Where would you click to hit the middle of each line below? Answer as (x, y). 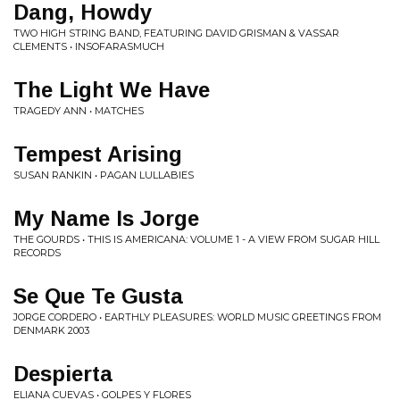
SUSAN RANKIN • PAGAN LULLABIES (104, 175)
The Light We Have (112, 90)
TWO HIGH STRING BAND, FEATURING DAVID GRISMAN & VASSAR (176, 33)
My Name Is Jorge (106, 218)
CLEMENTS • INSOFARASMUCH (89, 46)
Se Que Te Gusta (98, 296)
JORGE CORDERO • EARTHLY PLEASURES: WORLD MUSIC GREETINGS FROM (197, 317)
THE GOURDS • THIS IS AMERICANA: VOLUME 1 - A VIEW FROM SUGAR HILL (196, 239)
